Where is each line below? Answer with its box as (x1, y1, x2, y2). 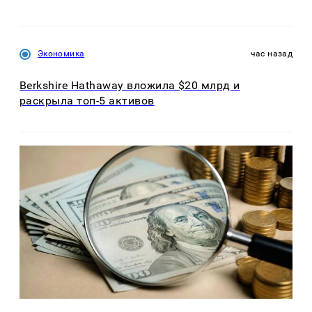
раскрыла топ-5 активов (19, 93, 155, 107)
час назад (250, 49, 292, 59)
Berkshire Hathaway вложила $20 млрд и (19, 78, 240, 92)
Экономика (38, 49, 85, 59)
